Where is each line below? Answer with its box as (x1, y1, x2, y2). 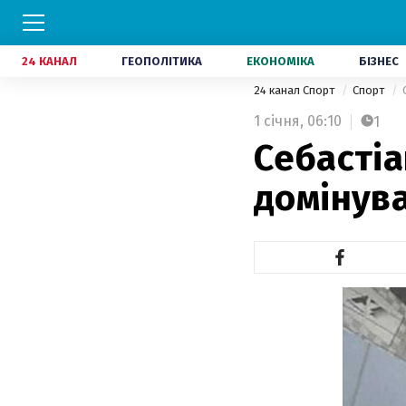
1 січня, (254, 112, 304, 130)
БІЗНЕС (359, 54, 399, 68)
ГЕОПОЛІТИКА (121, 54, 202, 68)
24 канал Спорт (254, 83, 337, 97)
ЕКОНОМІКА (246, 54, 314, 68)
